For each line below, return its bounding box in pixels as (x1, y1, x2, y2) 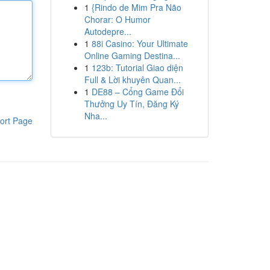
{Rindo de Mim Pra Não (91, 1, 181, 13)
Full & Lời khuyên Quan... (84, 74, 181, 86)
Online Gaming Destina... (84, 49, 180, 61)
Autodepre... (84, 25, 131, 37)
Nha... (84, 110, 107, 122)
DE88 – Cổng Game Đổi (91, 86, 184, 98)
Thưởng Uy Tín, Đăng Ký (84, 98, 179, 110)
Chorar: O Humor (84, 13, 151, 25)
